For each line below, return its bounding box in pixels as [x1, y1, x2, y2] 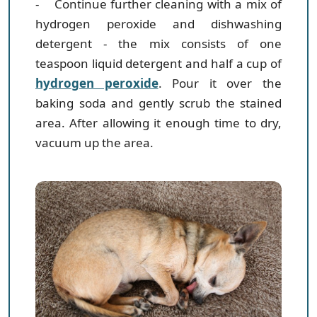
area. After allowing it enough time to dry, [35, 114, 282, 131]
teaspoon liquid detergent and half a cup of [35, 54, 282, 71]
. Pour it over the [158, 74, 282, 91]
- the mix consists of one [92, 35, 282, 52]
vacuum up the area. [35, 134, 154, 151]
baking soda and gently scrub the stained [35, 94, 282, 111]
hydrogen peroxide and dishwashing [35, 15, 282, 32]
